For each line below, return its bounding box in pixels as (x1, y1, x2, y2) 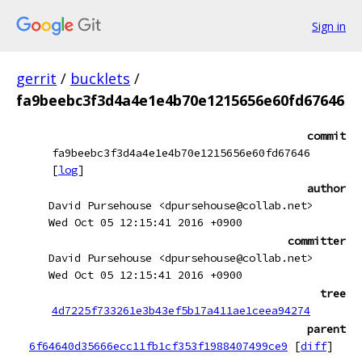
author (307, 181, 346, 196)
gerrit (16, 69, 57, 88)
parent (307, 322, 346, 336)
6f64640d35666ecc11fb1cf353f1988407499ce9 (29, 339, 288, 353)
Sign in (312, 18, 346, 34)
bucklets (70, 69, 130, 88)
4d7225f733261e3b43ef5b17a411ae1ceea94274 (52, 303, 310, 318)
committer (288, 234, 346, 248)
